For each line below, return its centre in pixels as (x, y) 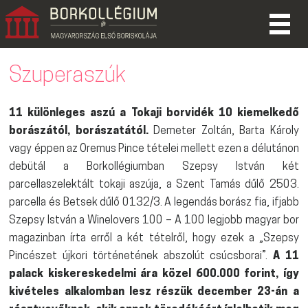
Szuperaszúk (68, 76)
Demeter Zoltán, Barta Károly (223, 131)
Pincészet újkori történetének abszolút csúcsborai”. (141, 256)
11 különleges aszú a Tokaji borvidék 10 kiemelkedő (154, 113)
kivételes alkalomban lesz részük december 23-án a (154, 292)
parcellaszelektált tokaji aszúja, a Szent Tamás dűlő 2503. (154, 185)
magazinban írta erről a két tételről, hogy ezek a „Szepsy (154, 239)
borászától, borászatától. (79, 131)
